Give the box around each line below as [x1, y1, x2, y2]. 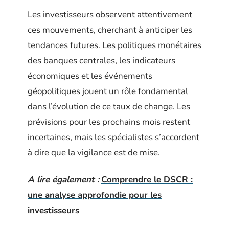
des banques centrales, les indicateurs [28, 55, 175, 66]
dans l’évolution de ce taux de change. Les [28, 101, 190, 112]
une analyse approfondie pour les [28, 189, 162, 201]
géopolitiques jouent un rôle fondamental [28, 85, 188, 97]
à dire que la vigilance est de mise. [28, 147, 160, 158]
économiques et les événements [28, 70, 152, 82]
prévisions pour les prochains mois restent [28, 116, 190, 128]
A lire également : [28, 173, 99, 186]
